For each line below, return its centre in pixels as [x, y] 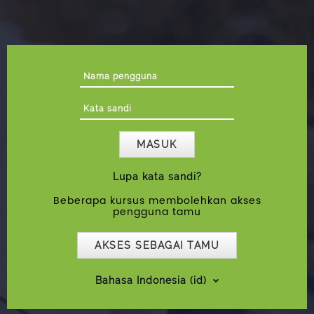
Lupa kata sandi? [157, 177]
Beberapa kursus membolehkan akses [157, 201]
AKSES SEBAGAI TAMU [157, 246]
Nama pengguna [200, 74]
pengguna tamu [157, 212]
